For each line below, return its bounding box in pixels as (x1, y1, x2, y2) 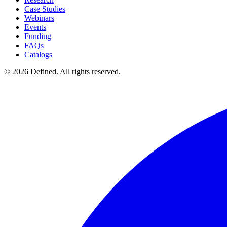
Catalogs (24, 50, 52, 59)
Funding (24, 32, 51, 41)
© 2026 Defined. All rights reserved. (4, 67, 121, 77)
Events (24, 23, 46, 32)
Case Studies (24, 5, 65, 14)
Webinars (24, 14, 54, 23)
